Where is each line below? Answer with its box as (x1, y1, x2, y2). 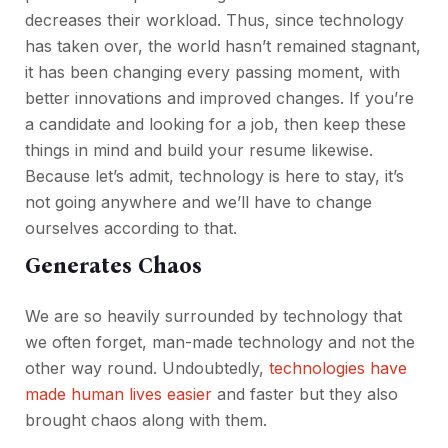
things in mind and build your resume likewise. (25, 140, 373, 161)
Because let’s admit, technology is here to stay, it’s (25, 166, 404, 187)
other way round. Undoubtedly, (25, 358, 269, 379)
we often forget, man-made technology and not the (25, 332, 415, 353)
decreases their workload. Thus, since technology (25, 10, 404, 31)
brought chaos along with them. (25, 410, 267, 431)
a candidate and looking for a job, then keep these (25, 114, 406, 135)
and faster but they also (212, 384, 398, 405)
